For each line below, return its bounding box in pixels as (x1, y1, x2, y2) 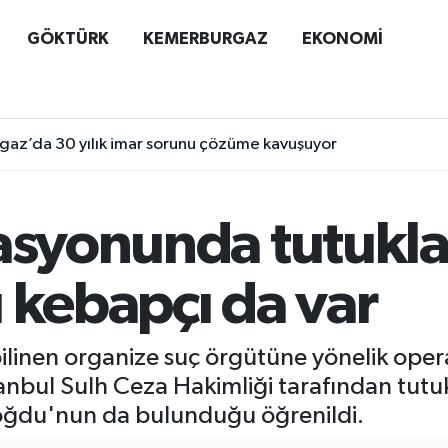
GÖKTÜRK (26, 29, 109, 47)
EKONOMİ (301, 29, 383, 47)
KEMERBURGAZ (142, 29, 268, 47)
